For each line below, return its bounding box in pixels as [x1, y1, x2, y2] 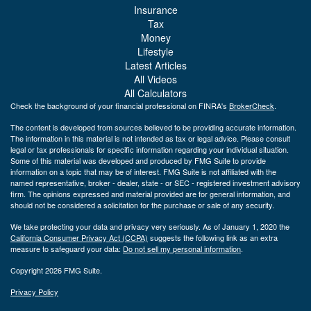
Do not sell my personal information [123, 242, 241, 254]
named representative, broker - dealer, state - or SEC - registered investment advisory [10, 176, 301, 188]
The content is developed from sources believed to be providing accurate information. [10, 121, 296, 133]
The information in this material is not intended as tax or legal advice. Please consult [10, 132, 290, 144]
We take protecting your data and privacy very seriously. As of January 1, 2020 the [10, 220, 289, 232]
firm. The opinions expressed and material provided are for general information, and [10, 187, 290, 199]
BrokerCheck [229, 99, 274, 111]
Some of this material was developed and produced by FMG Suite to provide [10, 154, 266, 166]
